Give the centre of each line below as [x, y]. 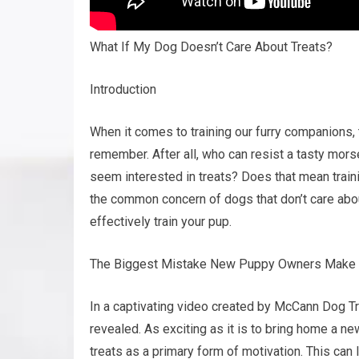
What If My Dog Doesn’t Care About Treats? [211, 47]
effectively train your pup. [161, 222]
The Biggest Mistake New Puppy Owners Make [223, 264]
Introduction [123, 89]
